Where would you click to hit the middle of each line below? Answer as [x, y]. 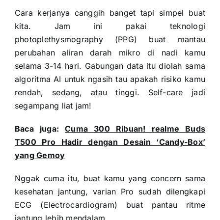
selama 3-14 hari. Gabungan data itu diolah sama [110, 66]
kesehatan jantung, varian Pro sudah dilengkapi [110, 192]
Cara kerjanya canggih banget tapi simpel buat [110, 13]
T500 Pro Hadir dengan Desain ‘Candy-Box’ [110, 142]
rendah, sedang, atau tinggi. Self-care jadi [110, 93]
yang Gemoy [40, 155]
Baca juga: [40, 129]
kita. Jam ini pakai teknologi [110, 26]
